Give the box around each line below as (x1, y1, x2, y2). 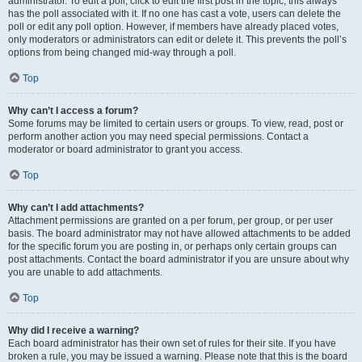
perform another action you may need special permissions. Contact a (8, 131, 309, 142)
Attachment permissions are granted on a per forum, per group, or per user (8, 215, 333, 226)
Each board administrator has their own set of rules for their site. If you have (8, 338, 336, 349)
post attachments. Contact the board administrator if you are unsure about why (8, 254, 349, 265)
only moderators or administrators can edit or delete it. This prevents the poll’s (8, 34, 347, 45)
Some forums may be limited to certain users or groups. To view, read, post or (8, 118, 343, 129)
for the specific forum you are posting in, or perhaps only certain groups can (8, 241, 337, 252)
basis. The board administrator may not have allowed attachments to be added (8, 228, 351, 239)
